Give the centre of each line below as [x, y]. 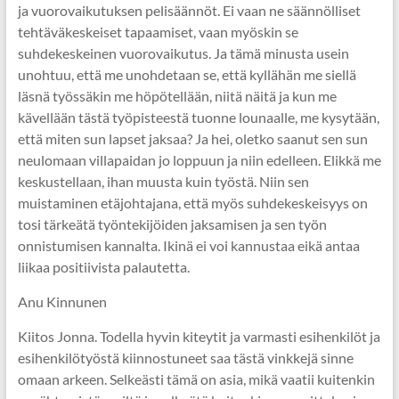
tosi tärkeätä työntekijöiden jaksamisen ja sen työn [172, 224]
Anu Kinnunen [62, 301]
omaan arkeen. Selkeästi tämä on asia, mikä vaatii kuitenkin [196, 379]
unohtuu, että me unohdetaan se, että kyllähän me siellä [187, 74]
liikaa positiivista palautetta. [103, 267]
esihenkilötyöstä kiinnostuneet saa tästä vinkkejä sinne [185, 358]
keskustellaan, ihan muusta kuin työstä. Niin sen [163, 181]
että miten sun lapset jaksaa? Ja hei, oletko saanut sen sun [192, 138]
